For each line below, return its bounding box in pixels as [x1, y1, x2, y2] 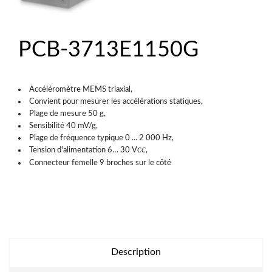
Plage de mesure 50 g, [29, 109, 106, 118]
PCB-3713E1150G [18, 38, 199, 61]
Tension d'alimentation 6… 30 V [29, 145, 138, 154]
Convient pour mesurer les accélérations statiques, [29, 97, 203, 106]
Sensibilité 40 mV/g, [29, 121, 98, 130]
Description [111, 246, 161, 257]
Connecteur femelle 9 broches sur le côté [29, 158, 172, 167]
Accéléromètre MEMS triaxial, [29, 84, 133, 93]
